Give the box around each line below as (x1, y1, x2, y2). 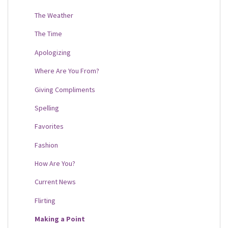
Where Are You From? (35, 66, 99, 76)
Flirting (35, 195, 55, 205)
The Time (35, 29, 62, 39)
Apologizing (35, 47, 71, 57)
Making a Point (35, 214, 85, 224)
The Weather (35, 11, 73, 20)
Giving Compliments (35, 84, 95, 94)
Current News (35, 177, 76, 187)
